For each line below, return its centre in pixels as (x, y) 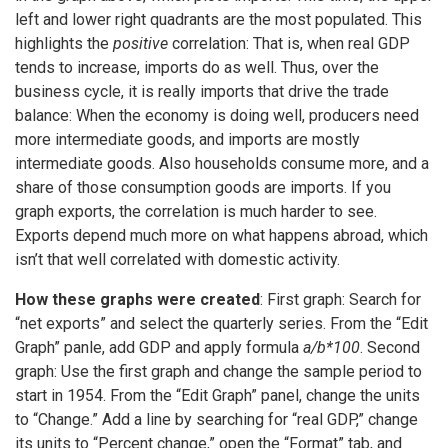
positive (140, 44)
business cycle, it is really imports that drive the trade (202, 92)
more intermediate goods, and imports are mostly (187, 140)
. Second (390, 348)
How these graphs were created (137, 300)
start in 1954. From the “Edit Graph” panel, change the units (217, 396)
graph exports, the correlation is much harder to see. (196, 212)
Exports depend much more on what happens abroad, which (221, 236)
